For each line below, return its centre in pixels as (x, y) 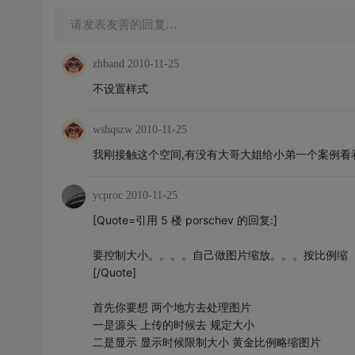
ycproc (107, 195)
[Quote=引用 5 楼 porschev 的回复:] (185, 220)
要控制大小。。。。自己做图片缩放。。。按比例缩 (220, 255)
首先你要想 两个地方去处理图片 (172, 307)
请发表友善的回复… (124, 25)
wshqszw (112, 130)
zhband (108, 64)
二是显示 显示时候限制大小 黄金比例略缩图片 (206, 342)
